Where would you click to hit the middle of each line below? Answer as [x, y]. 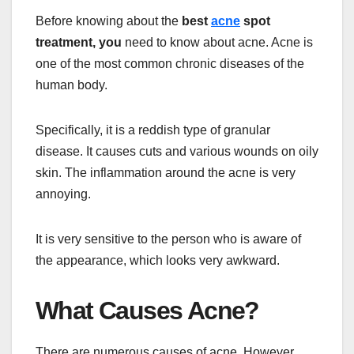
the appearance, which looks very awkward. [158, 260]
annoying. [63, 194]
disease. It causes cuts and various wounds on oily [177, 151]
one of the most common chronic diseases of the [170, 63]
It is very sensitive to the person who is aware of [168, 239]
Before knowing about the [109, 21]
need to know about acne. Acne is [217, 42]
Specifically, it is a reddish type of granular [153, 130]
